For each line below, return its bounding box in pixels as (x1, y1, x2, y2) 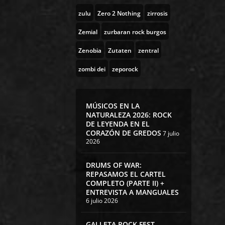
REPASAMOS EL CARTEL (85, 169, 166, 179)
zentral (138, 46, 159, 55)
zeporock (111, 65, 138, 74)
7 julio (162, 129, 179, 138)
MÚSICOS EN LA (85, 101, 140, 111)
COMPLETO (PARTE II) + (85, 178, 164, 188)
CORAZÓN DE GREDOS (85, 128, 161, 138)
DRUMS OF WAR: (85, 160, 142, 170)
